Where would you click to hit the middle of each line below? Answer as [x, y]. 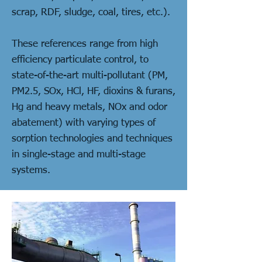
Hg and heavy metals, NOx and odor [89, 107]
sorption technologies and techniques [92, 139]
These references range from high [85, 44]
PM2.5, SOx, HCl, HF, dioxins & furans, [94, 92]
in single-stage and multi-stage [79, 155]
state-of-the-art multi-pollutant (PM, [90, 76]
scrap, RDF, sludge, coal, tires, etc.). [92, 13]
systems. [31, 170]
